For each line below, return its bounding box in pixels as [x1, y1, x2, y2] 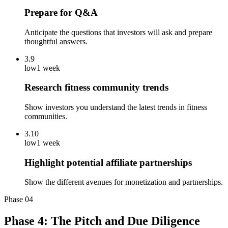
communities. [24, 111, 67, 121]
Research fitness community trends [24, 82, 168, 93]
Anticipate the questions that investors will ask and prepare [24, 27, 212, 37]
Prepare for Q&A [24, 7, 98, 18]
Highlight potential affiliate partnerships [24, 157, 192, 168]
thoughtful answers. [24, 37, 88, 46]
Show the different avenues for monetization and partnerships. [24, 178, 223, 187]
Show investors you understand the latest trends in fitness [24, 102, 207, 111]
